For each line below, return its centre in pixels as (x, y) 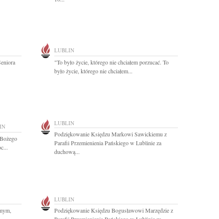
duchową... (67, 152)
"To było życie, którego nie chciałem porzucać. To (111, 62)
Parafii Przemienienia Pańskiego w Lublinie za (108, 143)
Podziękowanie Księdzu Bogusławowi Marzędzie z (114, 210)
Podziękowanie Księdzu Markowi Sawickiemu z (110, 134)
